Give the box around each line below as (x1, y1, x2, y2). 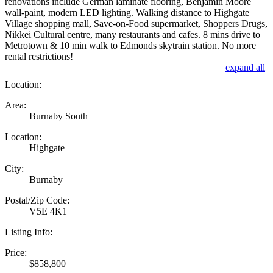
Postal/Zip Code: (5, 194, 69, 205)
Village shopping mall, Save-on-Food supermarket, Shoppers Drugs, (5, 18, 268, 29)
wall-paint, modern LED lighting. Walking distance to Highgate (5, 7, 249, 18)
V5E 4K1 (29, 205, 67, 216)
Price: (5, 247, 27, 258)
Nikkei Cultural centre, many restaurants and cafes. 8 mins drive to (5, 29, 260, 40)
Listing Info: (5, 226, 52, 237)
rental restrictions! (5, 51, 73, 62)
